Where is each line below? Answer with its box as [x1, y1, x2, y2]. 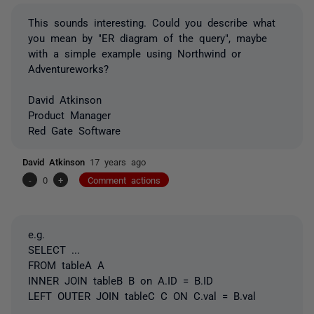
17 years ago [90, 156, 146, 166]
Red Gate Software [28, 124, 121, 135]
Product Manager [28, 109, 111, 120]
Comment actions [88, 175, 161, 184]
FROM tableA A [28, 259, 104, 270]
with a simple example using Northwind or [28, 47, 241, 58]
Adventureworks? [28, 62, 109, 74]
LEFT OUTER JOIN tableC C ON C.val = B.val [28, 289, 256, 301]
